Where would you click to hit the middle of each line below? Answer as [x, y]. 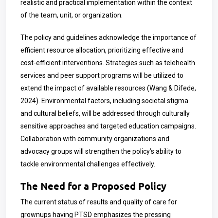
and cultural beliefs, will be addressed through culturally [105, 113]
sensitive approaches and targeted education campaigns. [108, 126]
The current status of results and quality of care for [99, 202]
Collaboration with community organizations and [95, 139]
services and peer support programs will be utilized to [102, 75]
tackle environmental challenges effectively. [88, 164]
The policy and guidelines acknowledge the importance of [109, 37]
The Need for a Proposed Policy [93, 186]
